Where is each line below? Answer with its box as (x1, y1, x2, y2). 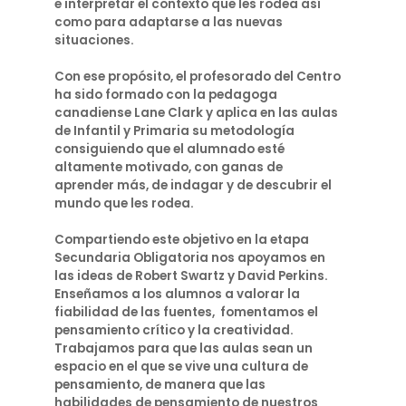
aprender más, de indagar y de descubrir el (54, 177, 332, 194)
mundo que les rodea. (54, 195, 194, 212)
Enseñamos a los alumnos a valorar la (54, 285, 300, 303)
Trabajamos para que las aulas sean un (54, 340, 313, 357)
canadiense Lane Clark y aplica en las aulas (54, 104, 338, 121)
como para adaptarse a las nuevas (54, 14, 283, 31)
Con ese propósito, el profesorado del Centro (54, 68, 341, 85)
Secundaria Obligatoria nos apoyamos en (54, 249, 325, 266)
